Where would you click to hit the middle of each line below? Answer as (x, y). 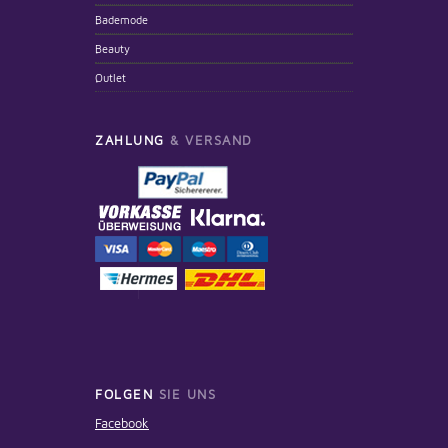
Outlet (110, 78)
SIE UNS (184, 394)
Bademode (121, 20)
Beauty (112, 49)
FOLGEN (124, 394)
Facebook (122, 423)
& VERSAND (208, 140)
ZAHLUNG (130, 140)
